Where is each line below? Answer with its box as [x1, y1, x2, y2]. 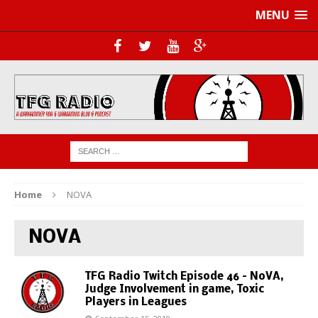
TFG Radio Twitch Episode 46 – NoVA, [85, 270, 284, 283]
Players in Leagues [85, 296, 187, 308]
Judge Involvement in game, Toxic [85, 283, 264, 295]
